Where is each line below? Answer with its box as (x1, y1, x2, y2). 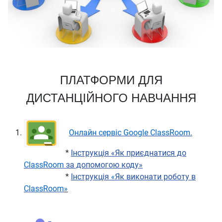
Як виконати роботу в (115, 171, 196, 181)
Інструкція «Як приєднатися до (71, 148, 186, 158)
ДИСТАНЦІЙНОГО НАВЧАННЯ (26, 91, 196, 105)
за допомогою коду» (64, 160, 143, 169)
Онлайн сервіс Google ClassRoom (69, 127, 190, 137)
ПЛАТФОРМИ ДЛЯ (59, 73, 163, 87)
